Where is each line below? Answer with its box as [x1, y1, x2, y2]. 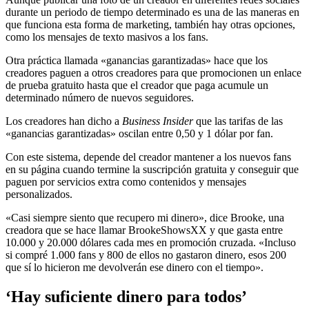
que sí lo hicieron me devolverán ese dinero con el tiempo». [6, 261, 263, 273]
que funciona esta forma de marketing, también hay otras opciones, [6, 18, 295, 30]
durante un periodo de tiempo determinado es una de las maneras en [6, 6, 299, 18]
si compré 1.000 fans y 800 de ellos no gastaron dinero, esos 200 [6, 248, 286, 261]
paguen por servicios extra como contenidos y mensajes [6, 175, 246, 188]
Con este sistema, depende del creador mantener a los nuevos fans [6, 150, 291, 163]
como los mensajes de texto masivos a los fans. [6, 30, 208, 43]
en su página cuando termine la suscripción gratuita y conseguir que [6, 163, 299, 175]
